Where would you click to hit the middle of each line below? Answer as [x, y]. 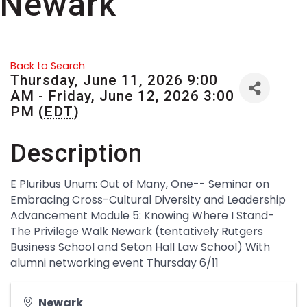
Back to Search [48, 66]
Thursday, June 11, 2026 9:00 [114, 80]
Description [76, 153]
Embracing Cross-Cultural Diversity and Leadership [148, 200]
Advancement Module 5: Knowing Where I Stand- [142, 216]
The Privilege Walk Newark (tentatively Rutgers [137, 231]
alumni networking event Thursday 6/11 [114, 263]
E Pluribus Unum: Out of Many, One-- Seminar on [140, 184]
